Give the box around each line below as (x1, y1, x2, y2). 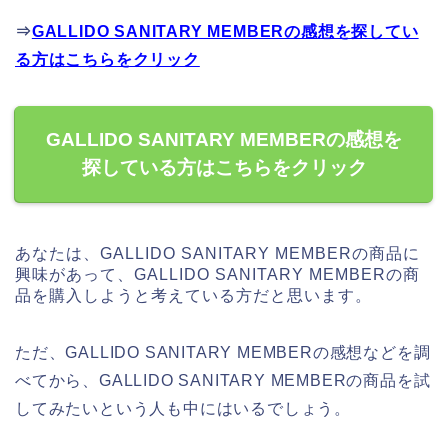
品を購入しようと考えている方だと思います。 (15, 287, 372, 305)
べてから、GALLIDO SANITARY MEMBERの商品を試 (15, 372, 431, 390)
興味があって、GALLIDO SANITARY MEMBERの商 (15, 266, 420, 284)
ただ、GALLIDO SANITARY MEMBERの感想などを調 (15, 344, 431, 362)
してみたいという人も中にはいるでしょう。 (15, 400, 351, 418)
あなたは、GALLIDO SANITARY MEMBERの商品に (15, 245, 420, 263)
